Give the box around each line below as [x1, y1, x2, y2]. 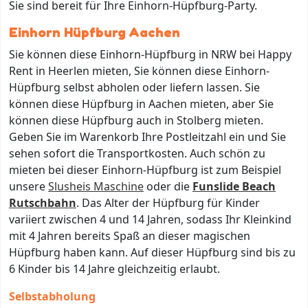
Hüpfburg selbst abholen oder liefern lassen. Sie [9, 79, 260, 95]
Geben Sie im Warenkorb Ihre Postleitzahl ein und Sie [9, 129, 286, 144]
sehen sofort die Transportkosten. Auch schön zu [9, 145, 265, 161]
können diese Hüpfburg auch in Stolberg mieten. [9, 112, 263, 128]
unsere [9, 178, 48, 194]
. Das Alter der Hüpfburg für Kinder [76, 195, 260, 210]
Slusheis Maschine [48, 178, 144, 194]
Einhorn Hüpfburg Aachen [9, 23, 180, 41]
